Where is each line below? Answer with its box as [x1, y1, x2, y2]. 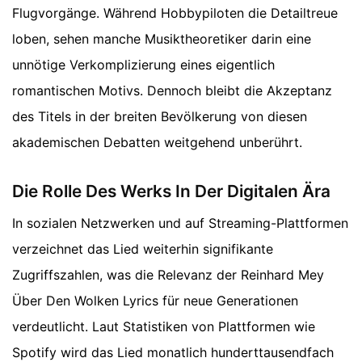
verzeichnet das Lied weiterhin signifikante [12, 241, 273, 258]
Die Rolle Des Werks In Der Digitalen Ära [12, 181, 330, 202]
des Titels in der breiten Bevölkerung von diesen [12, 107, 307, 124]
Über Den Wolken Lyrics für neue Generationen [12, 293, 298, 309]
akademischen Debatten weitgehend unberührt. [12, 133, 302, 150]
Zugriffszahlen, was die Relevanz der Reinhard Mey [12, 267, 324, 284]
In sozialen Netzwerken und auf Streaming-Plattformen [12, 215, 348, 232]
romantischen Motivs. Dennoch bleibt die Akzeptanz [12, 82, 332, 99]
